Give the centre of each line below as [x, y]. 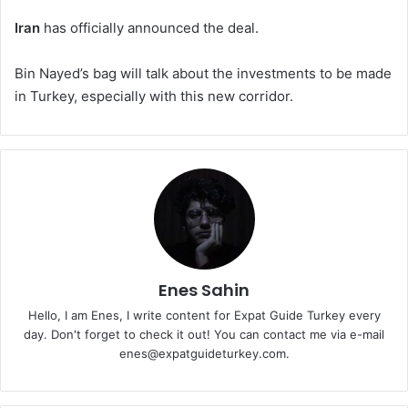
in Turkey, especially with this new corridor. [154, 96]
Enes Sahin [204, 290]
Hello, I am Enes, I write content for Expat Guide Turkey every [204, 315]
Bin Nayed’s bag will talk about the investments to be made [203, 73]
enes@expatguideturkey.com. [204, 353]
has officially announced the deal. [149, 27]
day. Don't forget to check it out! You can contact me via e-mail [204, 334]
